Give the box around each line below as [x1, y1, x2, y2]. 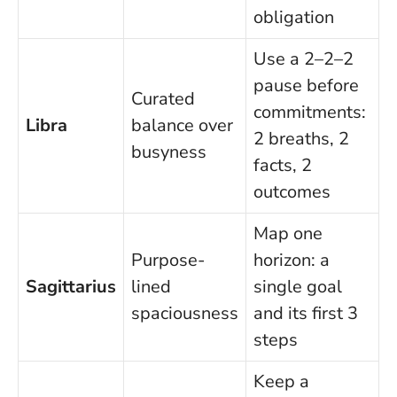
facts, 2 [253, 152, 312, 177]
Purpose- [131, 247, 205, 272]
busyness [131, 139, 206, 164]
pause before [253, 73, 359, 97]
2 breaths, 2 [253, 126, 349, 151]
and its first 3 [253, 300, 358, 325]
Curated [131, 86, 195, 111]
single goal [253, 274, 342, 299]
